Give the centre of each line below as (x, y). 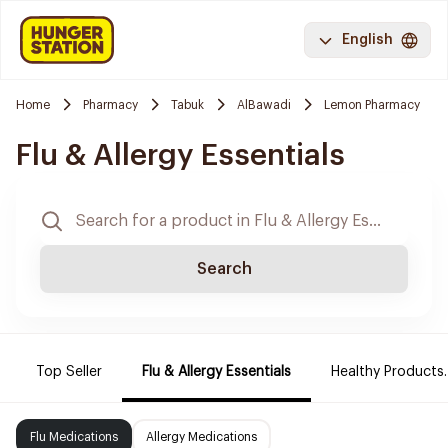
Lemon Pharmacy (372, 104)
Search (224, 269)
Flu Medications (74, 437)
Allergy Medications (201, 437)
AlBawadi (264, 104)
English (367, 40)
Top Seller (69, 372)
